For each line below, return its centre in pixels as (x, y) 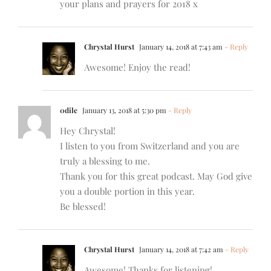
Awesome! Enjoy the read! (137, 67)
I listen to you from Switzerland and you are (150, 146)
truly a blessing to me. (105, 161)
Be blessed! (83, 207)
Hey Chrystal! (88, 131)
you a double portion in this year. (127, 191)
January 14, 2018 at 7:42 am (180, 250)
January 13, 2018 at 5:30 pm (123, 110)
